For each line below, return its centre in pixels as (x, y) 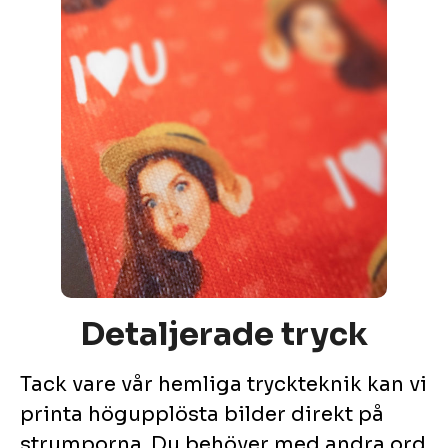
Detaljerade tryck (224, 334)
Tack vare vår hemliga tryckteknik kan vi (223, 385)
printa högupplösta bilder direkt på (202, 415)
